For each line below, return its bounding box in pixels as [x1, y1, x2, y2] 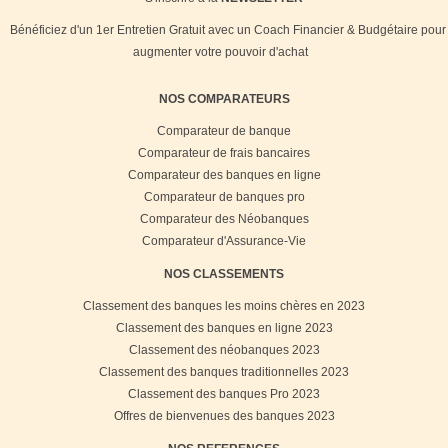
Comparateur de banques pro [143, 189, 305, 204]
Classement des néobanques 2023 [128, 342, 320, 357]
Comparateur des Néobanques [139, 211, 309, 226]
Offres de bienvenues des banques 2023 [113, 408, 335, 423]
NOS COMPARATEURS [158, 91, 290, 106]
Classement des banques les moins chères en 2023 [83, 298, 365, 313]
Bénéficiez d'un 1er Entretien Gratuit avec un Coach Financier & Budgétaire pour [10, 22, 446, 37]
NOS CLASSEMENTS [164, 266, 284, 281]
